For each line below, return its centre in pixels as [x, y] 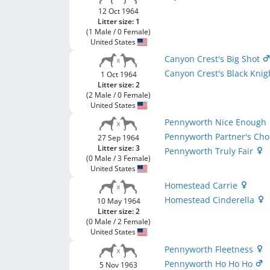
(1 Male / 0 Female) [119, 32]
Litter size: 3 [118, 148]
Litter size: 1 [118, 21]
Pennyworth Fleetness [210, 249]
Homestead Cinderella [211, 200]
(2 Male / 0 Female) [119, 95]
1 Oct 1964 [118, 74]
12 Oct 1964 [119, 11]
